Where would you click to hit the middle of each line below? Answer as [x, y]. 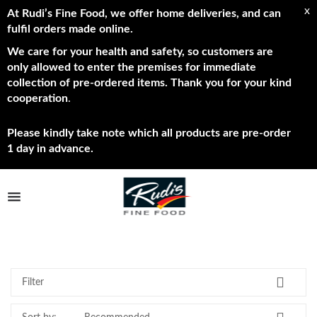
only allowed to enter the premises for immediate [132, 67]
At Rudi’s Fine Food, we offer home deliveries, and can [144, 13]
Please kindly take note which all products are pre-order [149, 133]
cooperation [38, 98]
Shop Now [40, 234]
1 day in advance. [50, 149]
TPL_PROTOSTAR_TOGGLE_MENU [92, 200]
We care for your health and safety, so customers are [140, 52]
